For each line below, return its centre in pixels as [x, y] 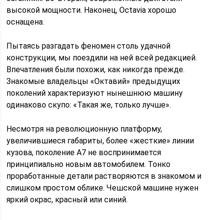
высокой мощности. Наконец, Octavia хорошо [92, 10]
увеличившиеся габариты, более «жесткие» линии [100, 141]
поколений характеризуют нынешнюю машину [95, 93]
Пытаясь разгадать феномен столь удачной [89, 46]
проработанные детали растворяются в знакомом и [104, 176]
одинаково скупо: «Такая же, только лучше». [89, 105]
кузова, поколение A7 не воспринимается [84, 152]
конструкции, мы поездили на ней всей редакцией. [102, 58]
